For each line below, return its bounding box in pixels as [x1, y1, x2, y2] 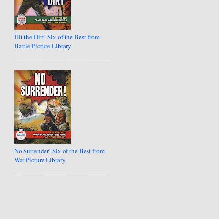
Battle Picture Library [14, 42, 72, 51]
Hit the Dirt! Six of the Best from [14, 32, 100, 42]
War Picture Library [14, 155, 66, 165]
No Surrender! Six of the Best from [14, 146, 105, 155]
